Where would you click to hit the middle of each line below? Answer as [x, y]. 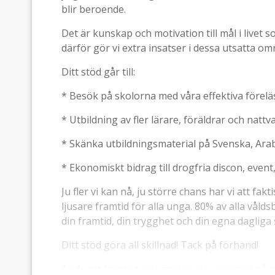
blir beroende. [94, 10]
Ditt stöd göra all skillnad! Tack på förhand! [160, 245]
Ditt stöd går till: [98, 72]
